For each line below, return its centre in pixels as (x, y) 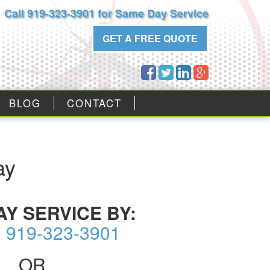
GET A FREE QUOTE (150, 38)
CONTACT (94, 103)
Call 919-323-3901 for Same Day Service (106, 13)
